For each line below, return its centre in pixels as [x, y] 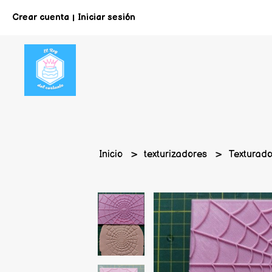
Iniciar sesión [107, 17]
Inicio [112, 155]
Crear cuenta [41, 17]
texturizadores [177, 155]
